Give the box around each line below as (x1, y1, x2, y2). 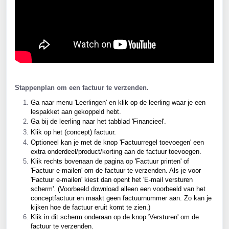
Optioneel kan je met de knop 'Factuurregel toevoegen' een (31, 139, 206, 147)
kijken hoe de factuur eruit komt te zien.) (31, 203, 152, 212)
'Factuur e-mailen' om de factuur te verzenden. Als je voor (31, 167, 203, 175)
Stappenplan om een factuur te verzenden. (15, 83, 149, 91)
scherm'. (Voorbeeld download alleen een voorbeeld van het (31, 185, 208, 193)
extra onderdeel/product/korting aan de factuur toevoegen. (31, 148, 201, 156)
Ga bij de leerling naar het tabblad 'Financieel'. (31, 117, 166, 125)
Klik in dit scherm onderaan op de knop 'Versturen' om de (31, 213, 201, 221)
